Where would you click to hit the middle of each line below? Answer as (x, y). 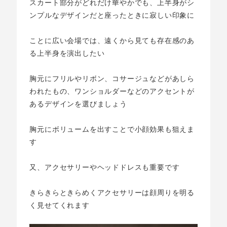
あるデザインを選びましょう (78, 104)
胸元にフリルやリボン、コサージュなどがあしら (112, 78)
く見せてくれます (60, 205)
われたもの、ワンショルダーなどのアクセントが (112, 91)
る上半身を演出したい (67, 53)
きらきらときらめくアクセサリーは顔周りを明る (112, 192)
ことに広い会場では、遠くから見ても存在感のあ (112, 40)
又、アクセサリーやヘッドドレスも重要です (105, 167)
